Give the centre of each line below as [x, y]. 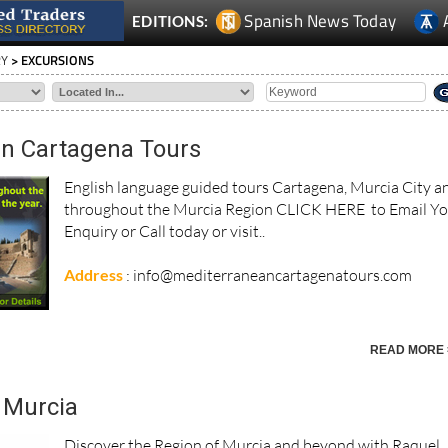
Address [94, 275]
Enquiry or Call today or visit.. [165, 231]
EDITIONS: [170, 21]
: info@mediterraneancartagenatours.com [271, 275]
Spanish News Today [320, 21]
